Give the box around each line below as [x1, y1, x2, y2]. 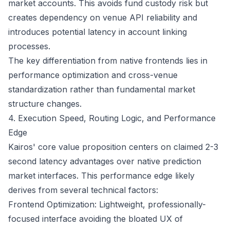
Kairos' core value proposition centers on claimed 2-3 [8, 142, 218, 152]
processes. [8, 41, 50, 51]
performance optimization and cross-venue [8, 70, 178, 80]
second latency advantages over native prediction [8, 156, 201, 166]
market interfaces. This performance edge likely [8, 170, 195, 181]
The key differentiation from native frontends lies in [8, 55, 207, 66]
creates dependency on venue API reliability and [8, 12, 197, 23]
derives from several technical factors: [8, 185, 158, 195]
